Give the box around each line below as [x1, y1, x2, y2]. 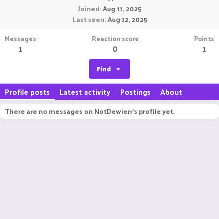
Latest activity [60, 85, 110, 98]
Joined [78, 2, 100, 15]
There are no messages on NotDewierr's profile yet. [5, 105, 175, 117]
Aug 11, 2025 [102, 2, 141, 15]
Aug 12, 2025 [107, 13, 147, 25]
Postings [120, 85, 151, 98]
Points [194, 32, 214, 44]
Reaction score [91, 32, 139, 44]
